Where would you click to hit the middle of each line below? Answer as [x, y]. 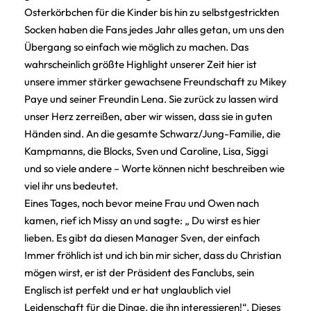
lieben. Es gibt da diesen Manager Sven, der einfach [142, 237]
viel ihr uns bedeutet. [71, 185]
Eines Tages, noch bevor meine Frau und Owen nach [142, 203]
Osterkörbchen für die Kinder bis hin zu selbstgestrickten [152, 12]
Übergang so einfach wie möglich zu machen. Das [136, 47]
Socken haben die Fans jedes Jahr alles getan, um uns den [154, 29]
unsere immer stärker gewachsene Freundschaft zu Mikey [155, 81]
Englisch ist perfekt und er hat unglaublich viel [127, 289]
